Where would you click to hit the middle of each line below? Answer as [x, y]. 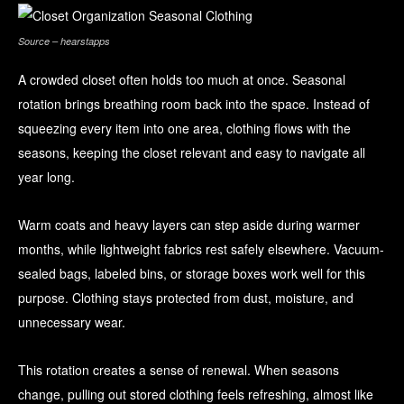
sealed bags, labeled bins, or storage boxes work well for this [192, 274]
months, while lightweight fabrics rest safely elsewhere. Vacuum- [201, 249]
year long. [46, 177]
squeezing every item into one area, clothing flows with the [184, 129]
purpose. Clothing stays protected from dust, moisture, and [186, 298]
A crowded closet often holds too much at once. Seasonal [182, 80]
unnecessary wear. [72, 322]
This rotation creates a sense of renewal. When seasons [179, 370]
